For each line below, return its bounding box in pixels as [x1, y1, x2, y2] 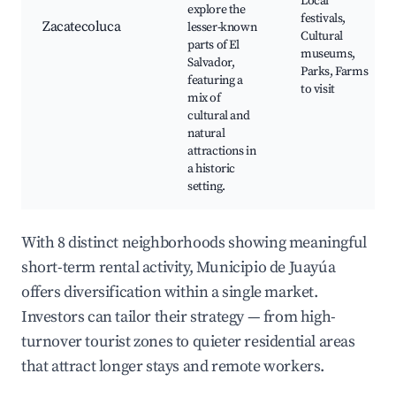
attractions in [187, 143, 256, 160]
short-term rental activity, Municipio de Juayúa [21, 257, 336, 278]
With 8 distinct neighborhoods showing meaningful [21, 232, 367, 254]
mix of [187, 90, 221, 107]
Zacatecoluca [42, 18, 121, 36]
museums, [301, 46, 355, 63]
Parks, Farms [301, 64, 369, 80]
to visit [301, 81, 335, 98]
